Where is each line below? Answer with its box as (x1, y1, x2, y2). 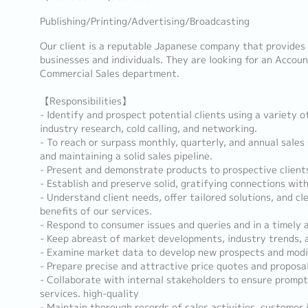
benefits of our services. (39, 204, 152, 218)
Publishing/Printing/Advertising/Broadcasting (39, 14, 250, 28)
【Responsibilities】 (39, 94, 131, 108)
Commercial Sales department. (39, 67, 179, 80)
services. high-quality (39, 287, 139, 300)
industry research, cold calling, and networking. (39, 122, 257, 135)
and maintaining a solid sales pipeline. (39, 149, 212, 163)
